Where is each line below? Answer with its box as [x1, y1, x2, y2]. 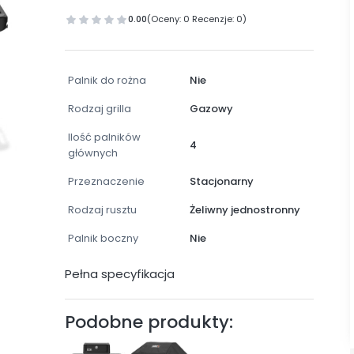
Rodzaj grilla [68, 101, 132, 117]
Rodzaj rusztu [68, 202, 137, 218]
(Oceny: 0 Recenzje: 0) [147, 13, 247, 26]
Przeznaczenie [68, 174, 145, 190]
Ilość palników [68, 130, 141, 145]
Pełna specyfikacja [65, 265, 175, 283]
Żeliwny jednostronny [189, 202, 300, 218]
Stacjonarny [189, 174, 254, 190]
